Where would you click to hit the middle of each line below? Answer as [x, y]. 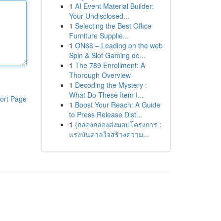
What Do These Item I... [106, 95]
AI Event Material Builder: [114, 6]
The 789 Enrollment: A [110, 65]
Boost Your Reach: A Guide [117, 105]
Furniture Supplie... [99, 36]
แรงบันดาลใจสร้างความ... [109, 134]
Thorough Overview [100, 75]
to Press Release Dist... [105, 114]
